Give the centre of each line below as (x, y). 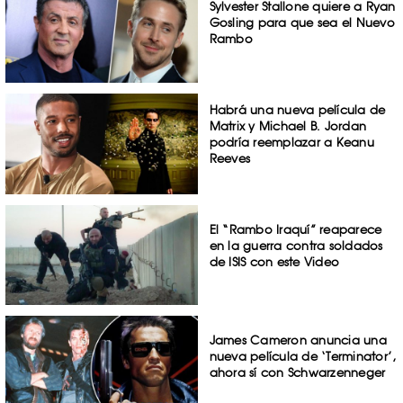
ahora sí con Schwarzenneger (297, 373)
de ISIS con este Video (274, 261)
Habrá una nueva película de (297, 109)
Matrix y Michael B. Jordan (288, 125)
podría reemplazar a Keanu (291, 142)
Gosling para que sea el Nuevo (302, 23)
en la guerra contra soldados (296, 245)
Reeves (230, 158)
